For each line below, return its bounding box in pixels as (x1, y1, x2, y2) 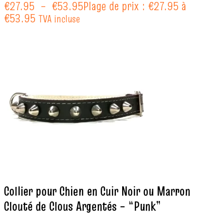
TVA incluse (38, 12, 80, 26)
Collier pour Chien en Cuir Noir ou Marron (4, 182, 190, 200)
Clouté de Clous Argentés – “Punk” (4, 197, 161, 215)
